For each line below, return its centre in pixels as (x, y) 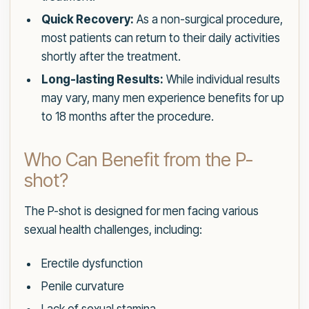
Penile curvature (82, 287)
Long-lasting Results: (102, 80)
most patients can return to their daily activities (160, 38)
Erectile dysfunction (92, 264)
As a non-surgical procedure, (208, 20)
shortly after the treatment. (111, 57)
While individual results (221, 80)
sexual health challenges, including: (113, 230)
